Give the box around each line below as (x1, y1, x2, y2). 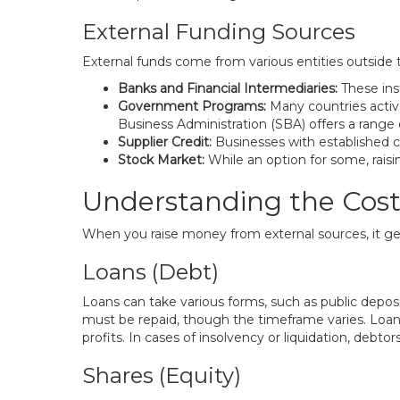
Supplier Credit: (118, 134, 212, 150)
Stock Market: (118, 152, 204, 168)
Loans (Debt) (82, 259, 219, 285)
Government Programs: (118, 98, 266, 114)
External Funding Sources (82, 19, 355, 45)
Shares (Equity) (82, 362, 241, 388)
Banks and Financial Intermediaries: (118, 80, 337, 96)
